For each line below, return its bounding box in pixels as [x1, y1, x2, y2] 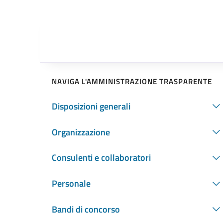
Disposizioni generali [52, 99, 130, 113]
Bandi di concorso [52, 202, 120, 216]
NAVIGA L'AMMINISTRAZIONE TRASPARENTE [52, 75, 212, 87]
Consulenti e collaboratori [52, 151, 151, 165]
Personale [52, 177, 91, 191]
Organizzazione [52, 125, 110, 139]
